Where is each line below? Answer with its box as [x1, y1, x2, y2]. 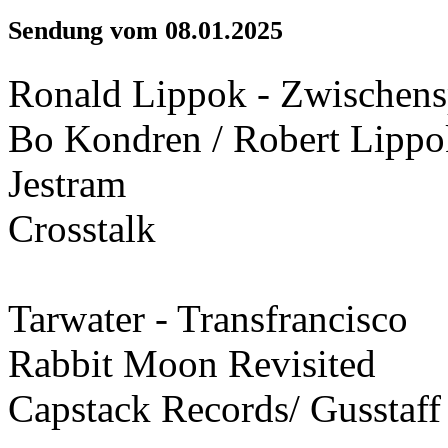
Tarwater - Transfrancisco [8, 296, 408, 340]
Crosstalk [8, 206, 156, 250]
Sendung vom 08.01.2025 [8, 15, 283, 45]
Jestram [8, 161, 126, 205]
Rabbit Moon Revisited [8, 341, 376, 385]
